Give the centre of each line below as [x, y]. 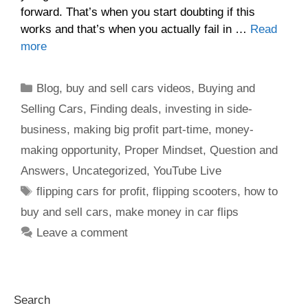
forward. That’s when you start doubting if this [138, 12]
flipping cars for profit [91, 192]
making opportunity [69, 151]
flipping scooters [195, 192]
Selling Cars [52, 109]
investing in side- [209, 109]
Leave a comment [82, 233]
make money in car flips [177, 212]
